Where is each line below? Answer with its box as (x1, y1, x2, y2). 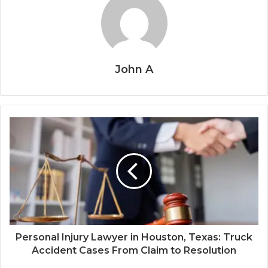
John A (115, 63, 153, 77)
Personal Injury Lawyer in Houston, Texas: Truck (16, 232, 252, 243)
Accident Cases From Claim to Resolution (32, 245, 236, 257)
